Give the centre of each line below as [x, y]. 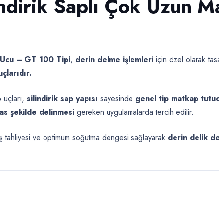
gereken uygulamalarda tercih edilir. [134, 112]
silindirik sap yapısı [62, 98]
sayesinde [117, 98]
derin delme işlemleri [114, 59]
